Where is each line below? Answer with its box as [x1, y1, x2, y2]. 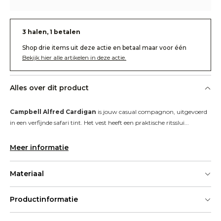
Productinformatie [10, 195, 78, 204]
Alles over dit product [10, 83, 89, 92]
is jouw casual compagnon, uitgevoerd [96, 108, 207, 115]
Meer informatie [10, 143, 69, 152]
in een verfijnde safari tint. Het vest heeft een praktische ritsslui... [10, 119, 189, 126]
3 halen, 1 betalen [22, 28, 80, 36]
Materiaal [10, 169, 44, 178]
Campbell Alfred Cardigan [10, 108, 96, 115]
